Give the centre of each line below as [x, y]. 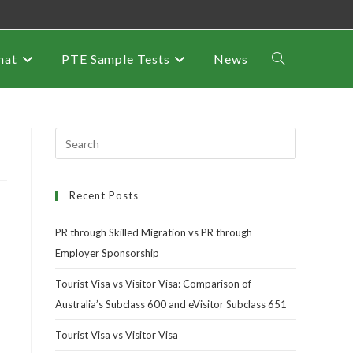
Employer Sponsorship [107, 253]
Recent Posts [104, 195]
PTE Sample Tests [116, 59]
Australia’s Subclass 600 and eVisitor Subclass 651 [171, 304]
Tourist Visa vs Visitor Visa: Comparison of [153, 284]
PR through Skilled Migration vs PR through [154, 232]
